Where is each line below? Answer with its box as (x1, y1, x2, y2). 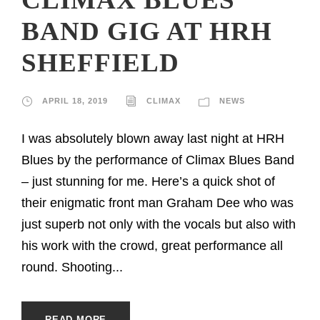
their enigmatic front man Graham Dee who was (21, 195, 294, 210)
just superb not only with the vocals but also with (21, 216, 296, 231)
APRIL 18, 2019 (42, 96, 108, 105)
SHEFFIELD (21, 47, 179, 77)
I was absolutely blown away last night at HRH (21, 131, 284, 146)
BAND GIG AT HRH (21, 16, 272, 46)
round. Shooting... (21, 259, 123, 274)
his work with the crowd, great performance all (21, 238, 283, 253)
